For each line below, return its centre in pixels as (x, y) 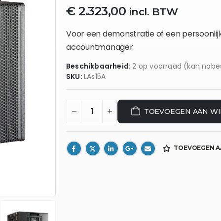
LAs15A (95, 76)
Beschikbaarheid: (99, 66)
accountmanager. (100, 47)
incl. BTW (153, 11)
